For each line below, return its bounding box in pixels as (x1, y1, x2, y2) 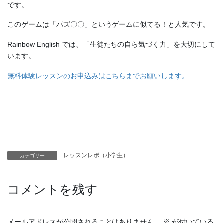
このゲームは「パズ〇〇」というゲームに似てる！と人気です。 (7, 20, 210, 29)
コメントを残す (7, 183, 98, 197)
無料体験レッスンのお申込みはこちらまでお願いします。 (7, 72, 189, 80)
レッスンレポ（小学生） (63, 152, 129, 159)
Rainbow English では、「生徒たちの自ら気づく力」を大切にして (7, 40, 215, 49)
